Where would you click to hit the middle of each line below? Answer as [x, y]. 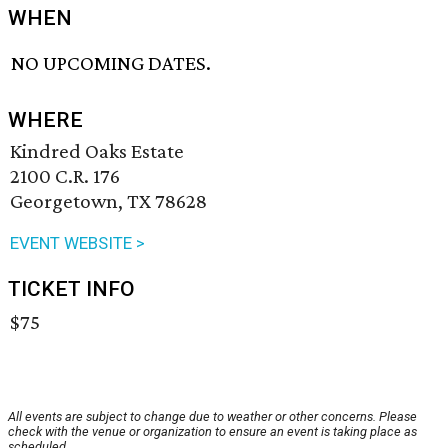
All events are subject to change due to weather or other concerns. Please [212, 417]
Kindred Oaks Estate [97, 151]
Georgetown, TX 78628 [108, 201]
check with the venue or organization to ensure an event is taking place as [212, 432]
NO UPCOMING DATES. [111, 63]
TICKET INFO [71, 289]
